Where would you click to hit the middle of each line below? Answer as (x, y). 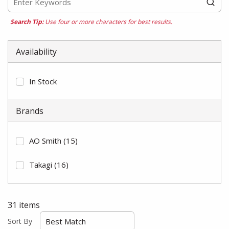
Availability (36, 52)
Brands (30, 111)
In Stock (43, 81)
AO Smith (45, 141)
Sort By (20, 221)
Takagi (41, 165)
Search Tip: (27, 22)
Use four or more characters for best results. (108, 22)
